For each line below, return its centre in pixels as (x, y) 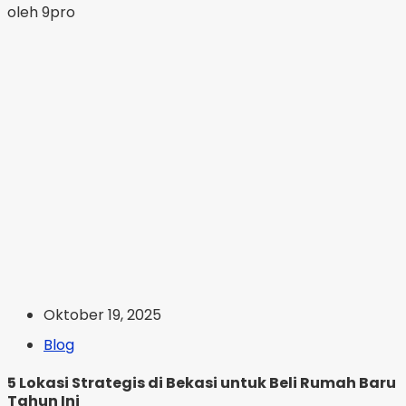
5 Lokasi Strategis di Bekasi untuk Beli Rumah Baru (202, 383)
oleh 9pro (41, 12)
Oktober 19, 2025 (102, 315)
